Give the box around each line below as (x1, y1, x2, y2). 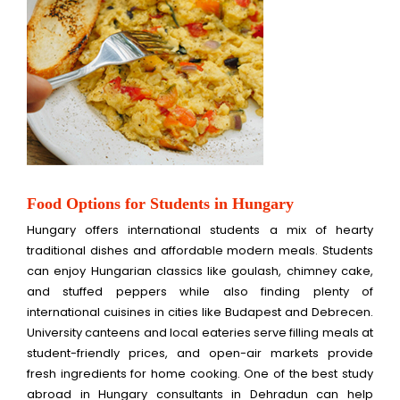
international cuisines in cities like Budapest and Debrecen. (27, 304, 373, 321)
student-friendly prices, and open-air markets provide (27, 345, 373, 362)
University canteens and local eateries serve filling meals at (27, 324, 373, 342)
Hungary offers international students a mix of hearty (27, 221, 373, 239)
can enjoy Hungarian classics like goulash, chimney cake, (27, 262, 373, 280)
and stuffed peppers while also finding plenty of (27, 283, 373, 301)
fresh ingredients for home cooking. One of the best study (27, 365, 373, 383)
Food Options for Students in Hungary (27, 195, 294, 213)
